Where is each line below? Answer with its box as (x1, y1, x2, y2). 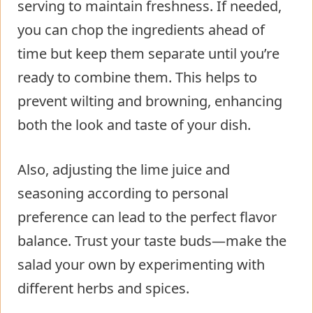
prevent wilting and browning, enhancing (17, 92, 282, 111)
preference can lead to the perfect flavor (17, 208, 277, 227)
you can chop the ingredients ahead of (17, 20, 265, 40)
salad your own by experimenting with (17, 255, 265, 275)
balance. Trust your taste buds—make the (17, 231, 286, 251)
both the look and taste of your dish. (17, 115, 251, 135)
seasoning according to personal (17, 184, 228, 203)
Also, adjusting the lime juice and (17, 160, 230, 180)
